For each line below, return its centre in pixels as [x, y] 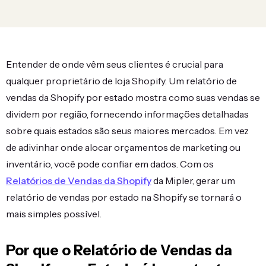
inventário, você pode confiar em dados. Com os [110, 164]
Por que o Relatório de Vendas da [119, 250]
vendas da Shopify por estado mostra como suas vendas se [133, 97]
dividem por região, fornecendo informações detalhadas [127, 114]
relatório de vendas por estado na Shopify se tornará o [124, 197]
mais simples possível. [54, 214]
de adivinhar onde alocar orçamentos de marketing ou [123, 147]
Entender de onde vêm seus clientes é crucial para [115, 64]
